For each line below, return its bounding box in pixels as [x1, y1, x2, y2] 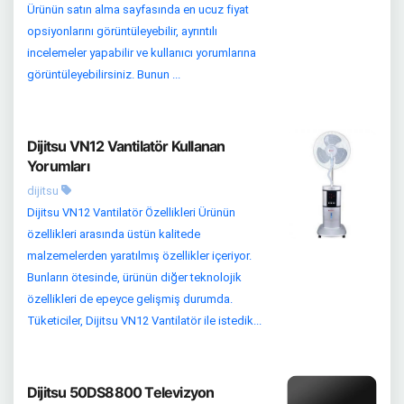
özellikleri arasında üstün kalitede [27, 227, 200, 242]
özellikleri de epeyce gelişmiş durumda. [27, 292, 233, 307]
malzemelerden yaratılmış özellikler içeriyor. [27, 249, 252, 263]
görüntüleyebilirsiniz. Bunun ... [27, 68, 180, 82]
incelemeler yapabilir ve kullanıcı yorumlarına [27, 46, 256, 60]
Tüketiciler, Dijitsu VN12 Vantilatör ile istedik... [27, 314, 262, 328]
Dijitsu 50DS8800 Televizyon [27, 383, 215, 402]
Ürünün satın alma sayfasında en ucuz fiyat [27, 3, 249, 17]
